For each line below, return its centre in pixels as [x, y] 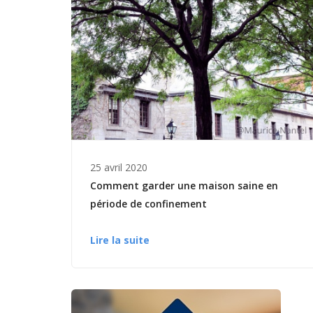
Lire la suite [120, 240]
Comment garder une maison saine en [184, 186]
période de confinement [148, 204]
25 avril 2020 [119, 168]
